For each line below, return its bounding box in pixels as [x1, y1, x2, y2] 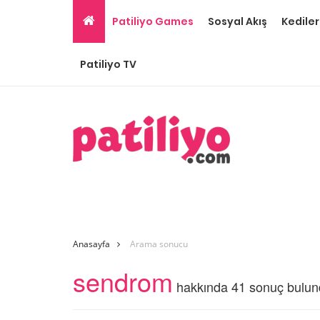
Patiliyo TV [80, 57, 136, 71]
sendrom [73, 262, 173, 299]
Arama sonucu [130, 237, 188, 250]
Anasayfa [73, 237, 110, 250]
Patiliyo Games [112, 14, 194, 29]
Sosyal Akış [208, 14, 267, 29]
